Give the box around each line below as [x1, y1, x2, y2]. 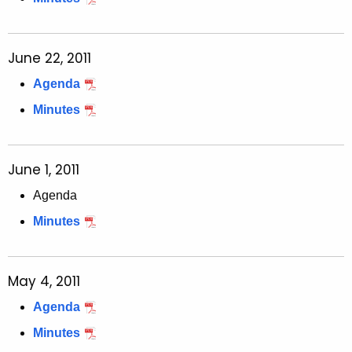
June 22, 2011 [8, 49, 91, 68]
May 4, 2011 [8, 272, 80, 291]
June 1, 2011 [8, 160, 79, 180]
